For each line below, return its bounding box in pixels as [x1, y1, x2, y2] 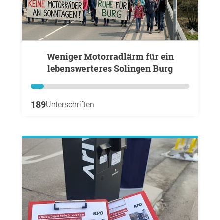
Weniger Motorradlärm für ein [46, 51, 55, 62]
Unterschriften [46, 100, 94, 109]
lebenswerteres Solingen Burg [47, 62, 173, 74]
